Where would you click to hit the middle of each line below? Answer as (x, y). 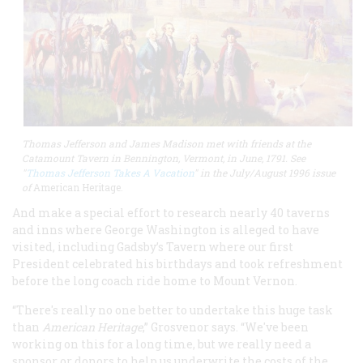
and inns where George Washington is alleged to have (166, 230)
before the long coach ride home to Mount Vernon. (156, 281)
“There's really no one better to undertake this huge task (173, 310)
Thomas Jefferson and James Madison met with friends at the (167, 144)
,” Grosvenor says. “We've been (226, 327)
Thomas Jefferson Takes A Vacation (110, 173)
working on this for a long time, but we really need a (162, 344)
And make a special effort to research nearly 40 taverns (171, 213)
